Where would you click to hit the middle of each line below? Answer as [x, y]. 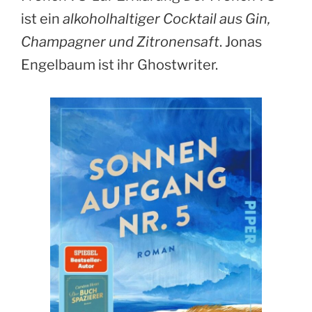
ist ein [42, 18]
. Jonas [241, 41]
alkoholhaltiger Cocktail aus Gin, [166, 18]
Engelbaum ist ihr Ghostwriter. [119, 64]
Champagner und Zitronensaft [120, 41]
